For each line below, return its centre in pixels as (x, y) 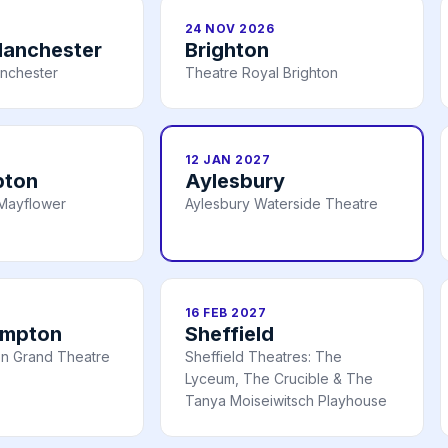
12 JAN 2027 (228, 160)
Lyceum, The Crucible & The (279, 379)
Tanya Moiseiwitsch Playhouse (286, 401)
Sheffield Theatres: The (263, 357)
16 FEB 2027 (226, 313)
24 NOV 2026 (230, 29)
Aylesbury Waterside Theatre (281, 204)
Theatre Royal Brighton (261, 73)
